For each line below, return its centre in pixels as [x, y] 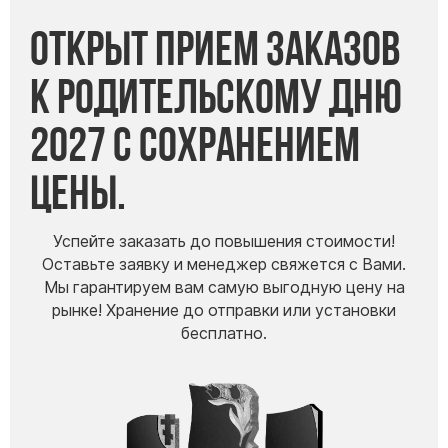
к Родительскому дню [216, 95]
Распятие [224, 136]
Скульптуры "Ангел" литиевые [224, 15]
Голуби [224, 106]
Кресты [224, 75]
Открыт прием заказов [215, 47]
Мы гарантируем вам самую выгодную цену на [224, 288]
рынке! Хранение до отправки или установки [224, 311]
